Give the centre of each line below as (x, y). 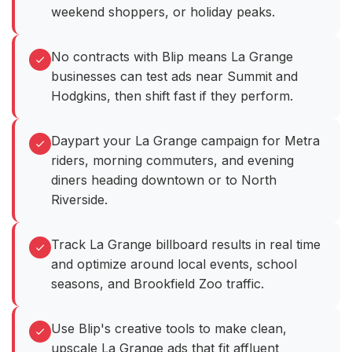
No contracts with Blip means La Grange (172, 57)
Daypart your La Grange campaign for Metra (185, 141)
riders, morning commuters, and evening (172, 161)
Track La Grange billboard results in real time (186, 245)
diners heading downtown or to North (164, 180)
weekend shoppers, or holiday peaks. (163, 12)
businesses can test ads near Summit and (174, 77)
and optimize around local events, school (174, 264)
